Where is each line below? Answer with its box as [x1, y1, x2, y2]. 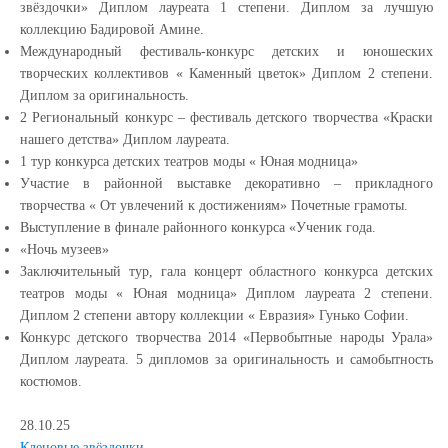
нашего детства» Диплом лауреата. [20, 132, 230, 147]
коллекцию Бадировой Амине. [20, 22, 204, 37]
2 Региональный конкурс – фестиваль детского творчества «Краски [20, 110, 433, 125]
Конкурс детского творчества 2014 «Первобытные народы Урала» [20, 330, 433, 345]
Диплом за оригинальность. [20, 88, 189, 103]
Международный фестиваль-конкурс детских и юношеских [20, 44, 433, 59]
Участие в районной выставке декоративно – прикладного [20, 176, 433, 191]
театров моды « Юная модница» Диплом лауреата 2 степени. [20, 286, 433, 301]
